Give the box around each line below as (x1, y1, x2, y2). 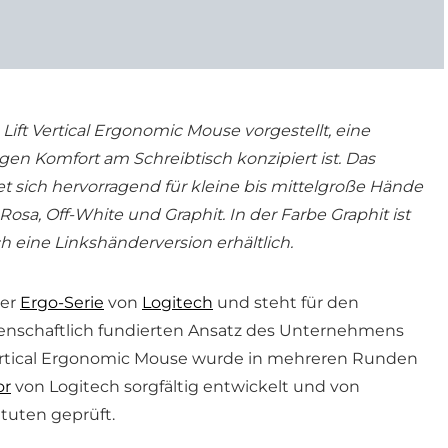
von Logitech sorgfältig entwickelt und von (11, 377, 360, 396)
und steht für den (213, 293, 359, 312)
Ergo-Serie (20, 293, 104, 312)
